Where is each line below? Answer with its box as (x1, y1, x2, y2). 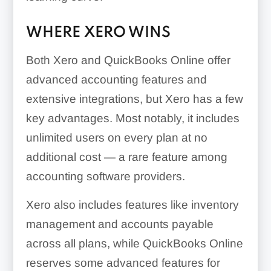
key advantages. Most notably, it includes (25, 112, 240, 125)
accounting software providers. (25, 170, 185, 183)
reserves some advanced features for (25, 256, 220, 270)
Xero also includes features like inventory (25, 198, 239, 212)
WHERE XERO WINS (25, 25, 171, 41)
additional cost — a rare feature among (25, 151, 227, 164)
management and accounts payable (25, 218, 214, 231)
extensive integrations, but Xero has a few (25, 93, 243, 106)
